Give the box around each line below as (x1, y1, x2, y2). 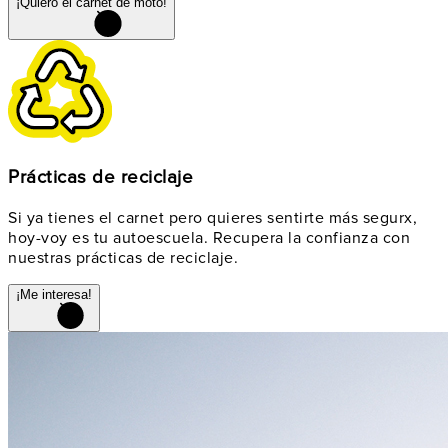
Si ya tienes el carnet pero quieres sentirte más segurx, (8, 207, 417, 228)
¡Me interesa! (16, 286, 92, 302)
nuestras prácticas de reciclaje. (8, 247, 238, 268)
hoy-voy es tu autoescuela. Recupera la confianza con (8, 227, 410, 248)
